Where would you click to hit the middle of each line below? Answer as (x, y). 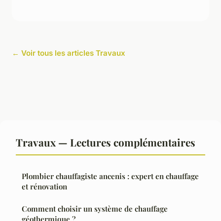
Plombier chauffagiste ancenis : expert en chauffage (110, 176)
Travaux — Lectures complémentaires (106, 142)
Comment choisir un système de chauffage (95, 208)
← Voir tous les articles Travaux (69, 53)
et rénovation (44, 186)
